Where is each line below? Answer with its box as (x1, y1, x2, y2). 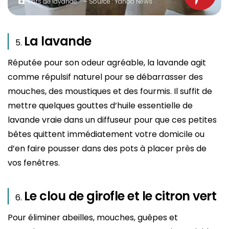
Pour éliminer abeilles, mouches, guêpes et (8, 211, 178, 223)
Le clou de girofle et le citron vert (24, 187, 217, 204)
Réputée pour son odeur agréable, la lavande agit (8, 56, 206, 68)
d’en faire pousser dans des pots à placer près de (8, 142, 207, 154)
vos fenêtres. (8, 156, 60, 169)
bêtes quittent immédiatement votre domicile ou (8, 128, 204, 140)
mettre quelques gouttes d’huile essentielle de (8, 99, 193, 111)
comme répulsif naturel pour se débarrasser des (8, 71, 203, 83)
